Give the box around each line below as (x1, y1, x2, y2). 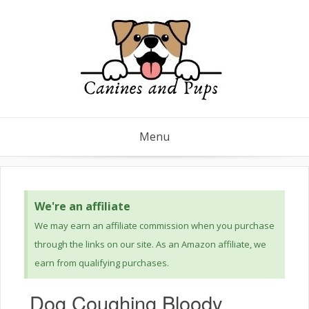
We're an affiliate (34, 199, 130, 214)
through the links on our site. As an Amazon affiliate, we (34, 238, 266, 250)
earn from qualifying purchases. (34, 257, 169, 269)
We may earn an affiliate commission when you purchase (34, 219, 275, 232)
